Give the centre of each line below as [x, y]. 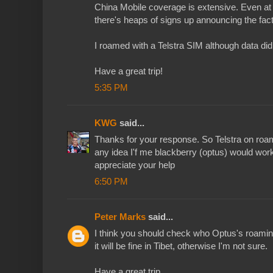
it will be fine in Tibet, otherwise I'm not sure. [181, 246]
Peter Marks [120, 217]
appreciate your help [135, 165]
